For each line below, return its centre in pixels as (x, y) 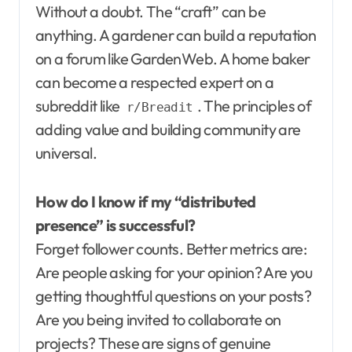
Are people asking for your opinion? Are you (174, 273)
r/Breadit (160, 108)
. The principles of (254, 106)
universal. (66, 153)
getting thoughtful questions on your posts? (174, 296)
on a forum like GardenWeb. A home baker (173, 59)
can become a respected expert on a (155, 82)
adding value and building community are (168, 130)
